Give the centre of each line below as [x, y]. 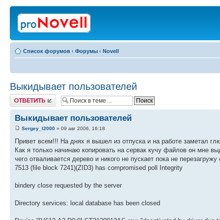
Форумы [86, 51]
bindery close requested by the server [68, 186]
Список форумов [47, 51]
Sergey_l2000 [38, 129]
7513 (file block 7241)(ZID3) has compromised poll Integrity [99, 168]
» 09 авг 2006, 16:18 [80, 129]
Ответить [22, 97]
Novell [111, 51]
